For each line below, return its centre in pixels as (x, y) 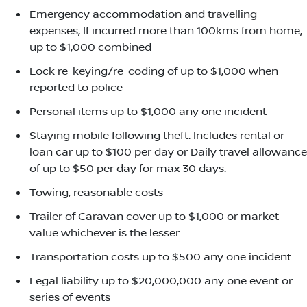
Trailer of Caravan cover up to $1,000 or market (154, 217)
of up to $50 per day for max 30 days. (128, 169)
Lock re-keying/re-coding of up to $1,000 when (154, 72)
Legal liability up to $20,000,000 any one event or (161, 281)
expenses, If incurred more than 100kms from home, (166, 31)
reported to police (76, 88)
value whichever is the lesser (105, 233)
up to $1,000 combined (90, 48)
